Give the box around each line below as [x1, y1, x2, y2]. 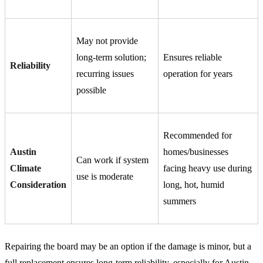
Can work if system [76, 155, 149, 166]
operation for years [163, 69, 232, 79]
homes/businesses [163, 147, 228, 157]
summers [163, 196, 196, 207]
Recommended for [163, 130, 232, 141]
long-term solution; [76, 52, 146, 63]
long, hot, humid [163, 180, 224, 190]
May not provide [76, 36, 138, 46]
